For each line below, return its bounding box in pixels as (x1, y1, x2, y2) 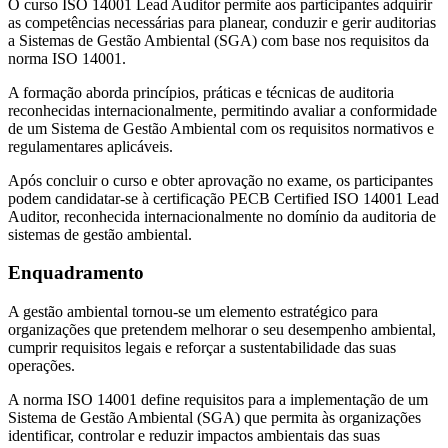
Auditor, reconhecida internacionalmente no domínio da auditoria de (8, 207, 436, 225)
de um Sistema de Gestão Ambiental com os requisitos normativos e (8, 119, 434, 137)
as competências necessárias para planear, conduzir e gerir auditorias (8, 13, 436, 31)
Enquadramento (8, 262, 144, 284)
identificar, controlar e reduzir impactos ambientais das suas (8, 427, 380, 445)
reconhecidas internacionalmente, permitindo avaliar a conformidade (8, 101, 437, 119)
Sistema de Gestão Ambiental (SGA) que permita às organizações (8, 409, 421, 427)
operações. (8, 357, 75, 375)
